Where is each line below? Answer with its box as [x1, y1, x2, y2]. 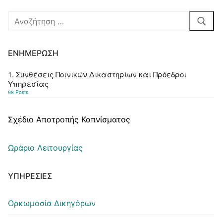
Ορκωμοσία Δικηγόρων [8, 198, 96, 208]
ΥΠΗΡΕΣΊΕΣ [8, 171, 52, 181]
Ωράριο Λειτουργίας [8, 143, 83, 153]
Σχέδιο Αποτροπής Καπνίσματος [8, 114, 130, 125]
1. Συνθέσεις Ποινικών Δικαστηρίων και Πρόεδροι [8, 69, 186, 80]
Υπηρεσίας [8, 78, 49, 89]
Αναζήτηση [7, 11, 48, 21]
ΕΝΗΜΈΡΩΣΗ [8, 48, 58, 58]
